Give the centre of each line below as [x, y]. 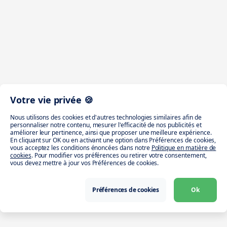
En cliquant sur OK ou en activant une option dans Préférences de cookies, [113, 140]
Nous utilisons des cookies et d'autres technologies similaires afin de [106, 117]
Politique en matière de [184, 148]
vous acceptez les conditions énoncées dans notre [80, 148]
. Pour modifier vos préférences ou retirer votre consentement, [119, 155]
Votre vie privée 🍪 [52, 100]
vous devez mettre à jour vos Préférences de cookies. [85, 163]
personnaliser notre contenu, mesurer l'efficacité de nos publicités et [106, 125]
